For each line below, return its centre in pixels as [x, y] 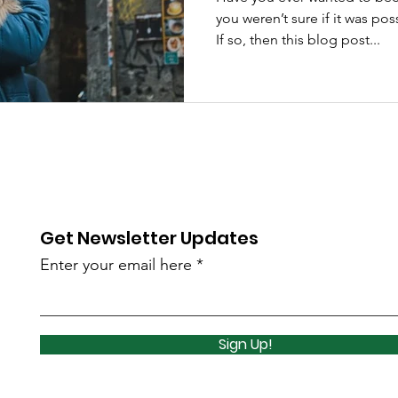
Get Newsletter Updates [150, 238]
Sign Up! [245, 344]
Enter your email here [116, 264]
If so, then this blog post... [298, 40]
